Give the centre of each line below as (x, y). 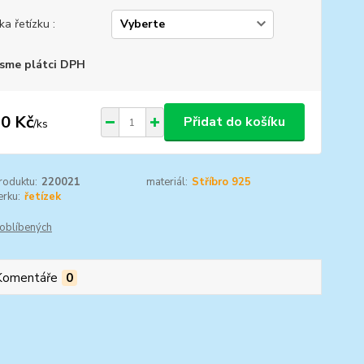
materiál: (167, 182)
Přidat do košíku (234, 122)
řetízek (42, 197)
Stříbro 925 (222, 182)
